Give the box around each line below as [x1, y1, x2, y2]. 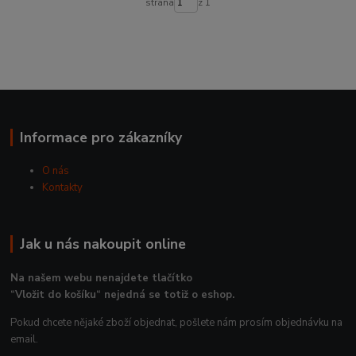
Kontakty [42, 180, 83, 195]
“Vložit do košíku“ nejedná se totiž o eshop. [10, 288, 235, 303]
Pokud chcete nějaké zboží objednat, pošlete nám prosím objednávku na [10, 315, 343, 331]
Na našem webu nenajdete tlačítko [10, 271, 193, 286]
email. [10, 332, 39, 347]
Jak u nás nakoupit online [19, 234, 186, 254]
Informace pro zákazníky [19, 127, 182, 147]
